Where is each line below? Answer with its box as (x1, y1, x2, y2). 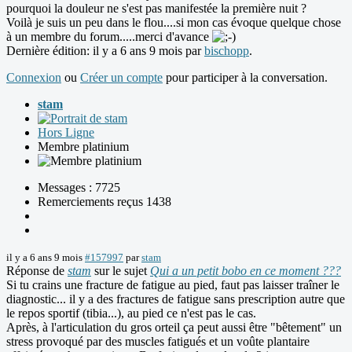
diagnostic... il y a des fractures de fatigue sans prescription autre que (6, 292, 345, 306)
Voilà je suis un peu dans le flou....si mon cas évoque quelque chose (6, 16, 341, 30)
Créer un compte (80, 71, 163, 85)
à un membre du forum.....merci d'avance (6, 30, 212, 44)
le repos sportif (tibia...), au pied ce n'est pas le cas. (6, 306, 256, 321)
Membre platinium (38, 140, 129, 154)
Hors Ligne (38, 126, 94, 140)
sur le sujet (91, 264, 150, 278)
